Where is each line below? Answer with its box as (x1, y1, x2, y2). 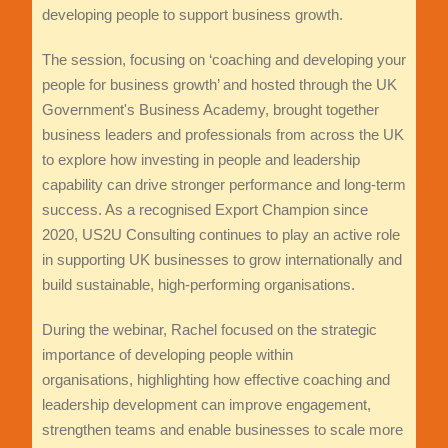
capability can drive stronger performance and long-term (41, 176, 406, 194)
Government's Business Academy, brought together (41, 101, 379, 119)
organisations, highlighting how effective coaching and (41, 371, 390, 389)
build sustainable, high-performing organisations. (41, 276, 355, 294)
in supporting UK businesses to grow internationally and (41, 251, 402, 269)
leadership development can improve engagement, (41, 396, 371, 414)
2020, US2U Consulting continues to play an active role (41, 226, 400, 244)
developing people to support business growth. (41, 6, 343, 24)
